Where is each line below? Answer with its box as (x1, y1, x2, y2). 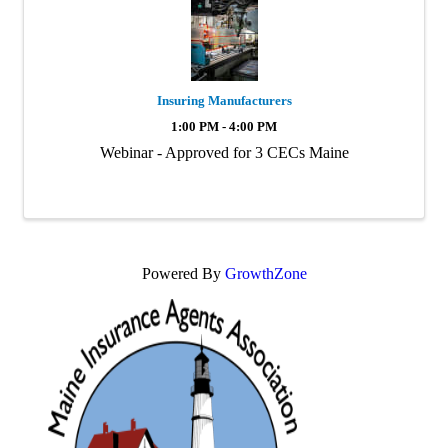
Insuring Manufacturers (156, 93, 292, 108)
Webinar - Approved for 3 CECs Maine (99, 144, 349, 161)
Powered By (141, 265, 225, 282)
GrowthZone (224, 265, 307, 282)
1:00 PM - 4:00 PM (171, 120, 277, 134)
